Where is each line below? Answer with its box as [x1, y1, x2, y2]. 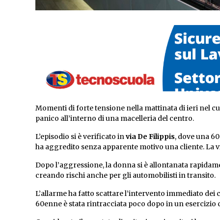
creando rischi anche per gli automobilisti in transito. [35, 171, 216, 180]
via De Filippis [126, 132, 175, 141]
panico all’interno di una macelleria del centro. [35, 114, 194, 123]
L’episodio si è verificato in [35, 132, 126, 141]
